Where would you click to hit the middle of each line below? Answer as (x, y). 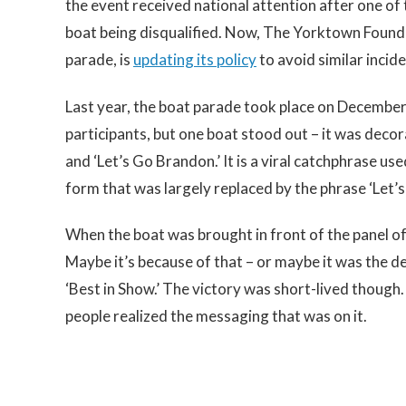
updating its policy (195, 60)
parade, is (99, 60)
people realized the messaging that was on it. (216, 315)
